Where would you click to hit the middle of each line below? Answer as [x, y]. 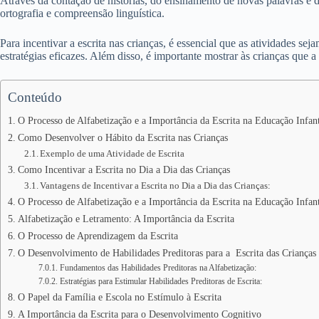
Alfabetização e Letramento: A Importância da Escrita [126, 219]
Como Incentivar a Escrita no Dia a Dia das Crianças [124, 169]
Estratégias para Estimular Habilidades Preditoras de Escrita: [161, 282]
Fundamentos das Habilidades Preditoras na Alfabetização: [158, 268]
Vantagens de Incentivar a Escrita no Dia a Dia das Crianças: [156, 185]
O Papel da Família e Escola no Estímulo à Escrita [119, 297]
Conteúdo [35, 97]
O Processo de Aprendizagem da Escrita [98, 236]
